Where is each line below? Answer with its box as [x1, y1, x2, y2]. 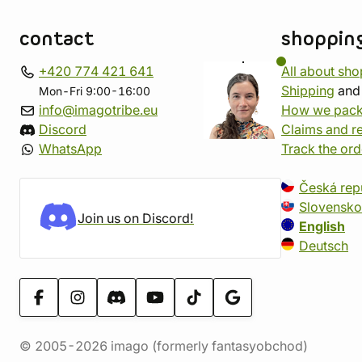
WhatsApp [39, 141, 102, 157]
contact [19, 27, 94, 53]
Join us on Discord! [78, 210, 194, 226]
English [299, 218, 345, 234]
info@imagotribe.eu [39, 102, 158, 118]
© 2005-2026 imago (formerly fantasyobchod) [19, 338, 308, 354]
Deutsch [299, 238, 348, 254]
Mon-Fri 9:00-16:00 [39, 85, 150, 98]
